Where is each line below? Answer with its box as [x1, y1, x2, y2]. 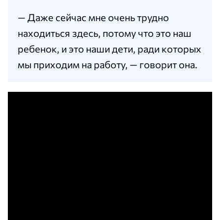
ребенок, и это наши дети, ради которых [18, 43, 201, 55]
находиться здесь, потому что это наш [18, 27, 192, 39]
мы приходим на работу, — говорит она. [18, 58, 197, 71]
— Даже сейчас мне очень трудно [18, 11, 169, 24]
